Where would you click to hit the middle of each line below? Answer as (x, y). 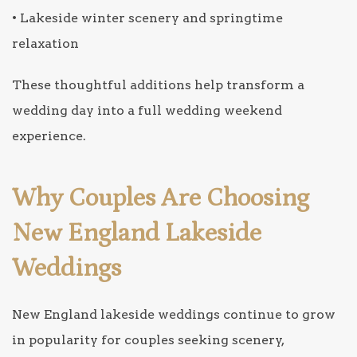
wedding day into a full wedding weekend (147, 110)
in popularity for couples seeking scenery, (148, 339)
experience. (49, 135)
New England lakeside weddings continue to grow (174, 314)
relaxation (45, 43)
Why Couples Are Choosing (161, 198)
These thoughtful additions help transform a (158, 84)
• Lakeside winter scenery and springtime (147, 18)
